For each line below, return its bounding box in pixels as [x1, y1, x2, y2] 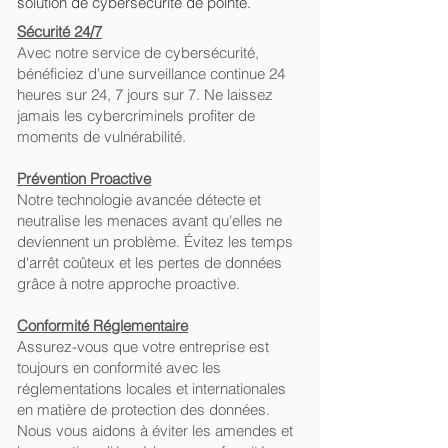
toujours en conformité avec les [17, 358, 221, 377]
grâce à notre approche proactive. [17, 274, 240, 293]
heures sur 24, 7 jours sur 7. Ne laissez [17, 85, 273, 104]
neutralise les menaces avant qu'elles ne [17, 211, 282, 230]
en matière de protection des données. [17, 400, 270, 419]
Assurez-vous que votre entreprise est [17, 337, 269, 356]
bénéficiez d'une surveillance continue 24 [17, 64, 285, 83]
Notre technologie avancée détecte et [17, 190, 261, 209]
